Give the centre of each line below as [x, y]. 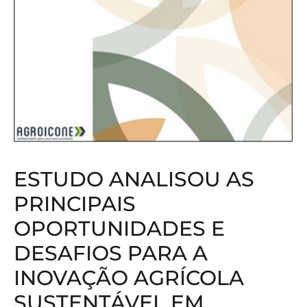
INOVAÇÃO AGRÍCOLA [129, 278]
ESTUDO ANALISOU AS [134, 180]
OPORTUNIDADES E [119, 229]
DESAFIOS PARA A [111, 254]
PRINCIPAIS [75, 204]
